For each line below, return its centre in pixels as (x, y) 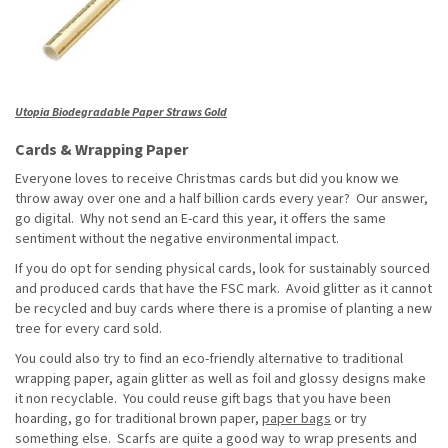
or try (349, 418)
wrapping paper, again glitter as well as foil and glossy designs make (220, 378)
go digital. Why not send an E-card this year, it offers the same (200, 218)
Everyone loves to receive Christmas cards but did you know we (207, 178)
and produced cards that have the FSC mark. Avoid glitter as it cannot (223, 288)
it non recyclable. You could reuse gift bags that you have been (203, 398)
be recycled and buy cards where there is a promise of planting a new (223, 308)
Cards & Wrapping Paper (101, 149)
